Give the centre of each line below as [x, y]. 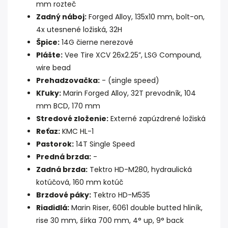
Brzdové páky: [64, 195]
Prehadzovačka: [68, 81]
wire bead [53, 68]
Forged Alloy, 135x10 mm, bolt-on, [146, 17]
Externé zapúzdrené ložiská [157, 119]
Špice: [48, 42]
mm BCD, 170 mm [68, 106]
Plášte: [49, 55]
